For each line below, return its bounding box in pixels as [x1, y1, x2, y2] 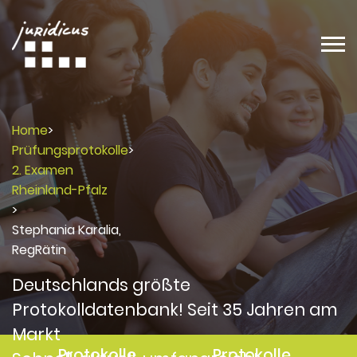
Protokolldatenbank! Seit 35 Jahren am [12, 297, 338, 321]
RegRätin [12, 240, 66, 259]
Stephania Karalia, [12, 220, 121, 239]
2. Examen [12, 160, 73, 179]
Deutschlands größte [12, 273, 190, 296]
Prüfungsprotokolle [12, 140, 128, 159]
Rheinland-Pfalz [12, 180, 108, 199]
